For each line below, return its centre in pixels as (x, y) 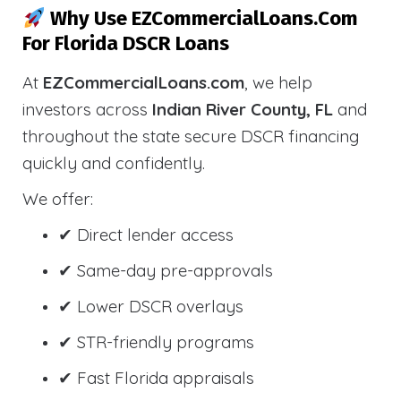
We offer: (58, 199)
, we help (278, 83)
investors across (87, 110)
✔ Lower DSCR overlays (151, 307)
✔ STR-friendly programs (156, 342)
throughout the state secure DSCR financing (191, 137)
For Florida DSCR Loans (126, 44)
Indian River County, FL (243, 110)
